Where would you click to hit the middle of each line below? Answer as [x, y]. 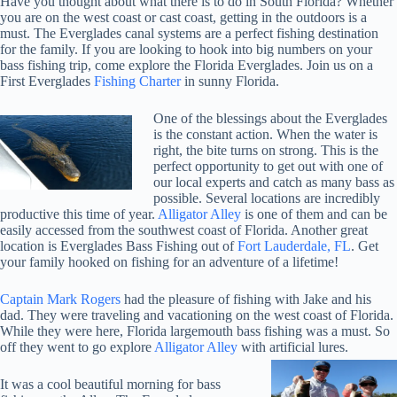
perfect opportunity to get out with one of [268, 167]
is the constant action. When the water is [265, 135]
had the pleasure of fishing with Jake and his [246, 300]
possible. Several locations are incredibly [267, 198]
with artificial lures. [296, 347]
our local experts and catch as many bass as [274, 183]
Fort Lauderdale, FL [294, 246]
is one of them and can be [314, 214]
